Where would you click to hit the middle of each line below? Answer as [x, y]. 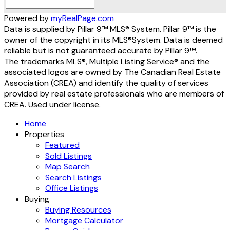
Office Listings [72, 188]
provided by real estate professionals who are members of [114, 93]
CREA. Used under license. [52, 104]
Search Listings [73, 177]
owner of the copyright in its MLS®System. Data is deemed [113, 40]
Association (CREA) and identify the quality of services [106, 83]
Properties [44, 134]
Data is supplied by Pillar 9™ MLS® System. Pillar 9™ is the [110, 29]
